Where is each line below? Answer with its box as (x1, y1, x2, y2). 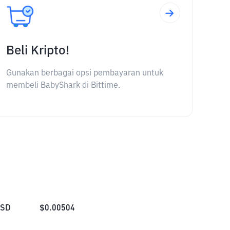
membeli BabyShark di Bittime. (6, 82, 120, 90)
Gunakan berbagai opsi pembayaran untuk (6, 69, 163, 78)
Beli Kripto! (6, 45, 69, 57)
